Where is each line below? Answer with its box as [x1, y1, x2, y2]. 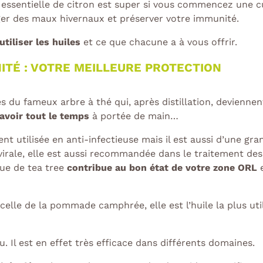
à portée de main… [89, 110, 178, 122]
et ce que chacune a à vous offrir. [80, 36, 237, 48]
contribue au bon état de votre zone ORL [67, 162, 257, 174]
